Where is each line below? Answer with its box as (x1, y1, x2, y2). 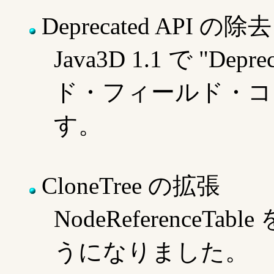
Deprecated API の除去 (35, 13, 272, 40)
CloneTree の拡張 (35, 172, 220, 199)
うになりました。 (54, 239, 249, 265)
